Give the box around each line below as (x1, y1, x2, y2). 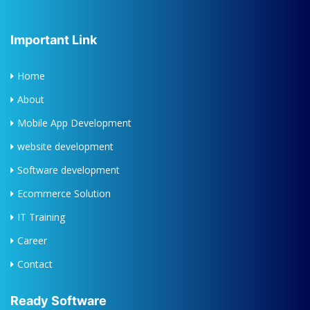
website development (17, 140, 113, 154)
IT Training (17, 210, 65, 224)
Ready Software (10, 293, 107, 309)
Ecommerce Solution (17, 187, 111, 201)
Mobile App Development (17, 116, 131, 130)
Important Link (10, 33, 97, 48)
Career (17, 234, 47, 248)
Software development (17, 163, 120, 177)
